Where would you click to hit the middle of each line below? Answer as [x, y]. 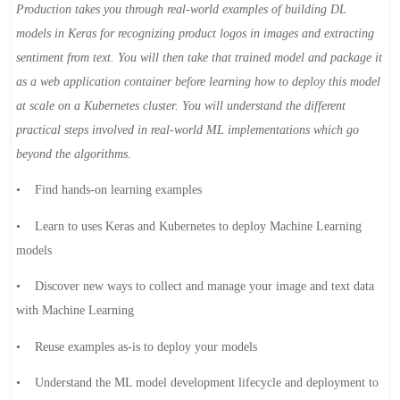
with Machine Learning [75, 311]
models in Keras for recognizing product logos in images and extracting [195, 33]
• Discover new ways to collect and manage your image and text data [195, 287]
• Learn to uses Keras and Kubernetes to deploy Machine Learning [188, 226]
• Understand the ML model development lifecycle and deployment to [197, 383]
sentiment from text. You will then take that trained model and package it [199, 57]
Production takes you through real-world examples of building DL [181, 9]
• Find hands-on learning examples [110, 190]
